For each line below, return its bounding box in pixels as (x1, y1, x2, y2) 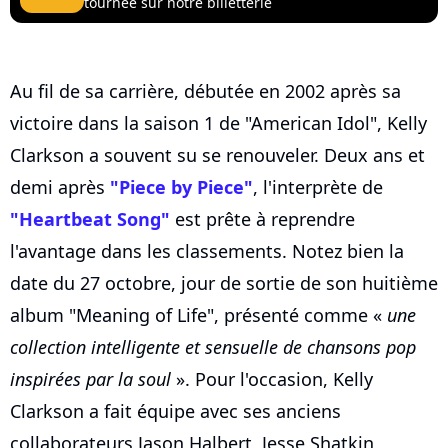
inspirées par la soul (10, 367, 171, 392)
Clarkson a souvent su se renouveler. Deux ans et (10, 143, 425, 168)
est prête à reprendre (170, 207, 355, 232)
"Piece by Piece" (110, 175, 253, 200)
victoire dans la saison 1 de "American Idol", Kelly (10, 111, 427, 136)
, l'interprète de (253, 175, 383, 200)
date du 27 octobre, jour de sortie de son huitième (10, 271, 438, 296)
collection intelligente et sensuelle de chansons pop (10, 335, 416, 360)
